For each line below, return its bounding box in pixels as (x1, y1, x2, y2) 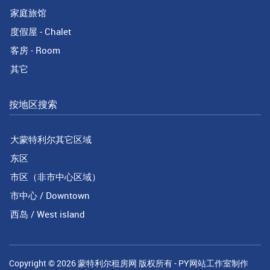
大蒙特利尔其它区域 (10, 133, 92, 145)
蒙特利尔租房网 (78, 257, 137, 269)
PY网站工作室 (178, 257, 231, 269)
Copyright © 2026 (9, 257, 78, 269)
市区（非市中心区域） (10, 170, 101, 183)
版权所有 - (137, 257, 178, 269)
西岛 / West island (10, 207, 85, 220)
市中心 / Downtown (10, 189, 90, 201)
